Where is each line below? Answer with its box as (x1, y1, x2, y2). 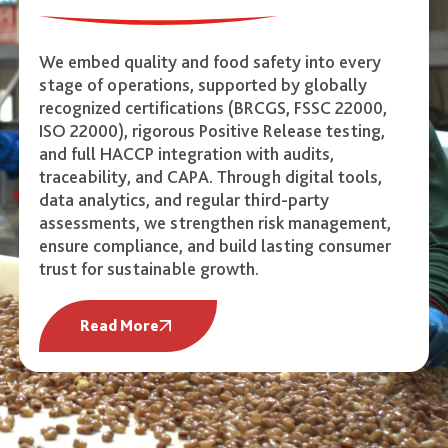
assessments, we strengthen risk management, (38, 212, 391, 233)
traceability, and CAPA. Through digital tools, (38, 166, 382, 187)
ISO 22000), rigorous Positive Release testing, (38, 120, 385, 141)
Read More (79, 316, 159, 335)
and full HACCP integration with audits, (38, 143, 334, 164)
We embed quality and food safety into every (38, 51, 381, 72)
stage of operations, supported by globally (38, 74, 367, 95)
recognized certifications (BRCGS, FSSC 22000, (38, 97, 387, 118)
